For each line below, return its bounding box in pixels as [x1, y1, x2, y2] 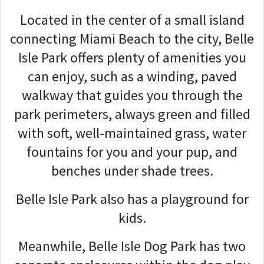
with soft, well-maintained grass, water [18, 123, 246, 142]
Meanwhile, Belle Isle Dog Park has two [18, 236, 246, 255]
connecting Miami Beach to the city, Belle [10, 29, 254, 48]
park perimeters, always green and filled [14, 104, 250, 123]
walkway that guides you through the [21, 85, 243, 104]
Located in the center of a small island [19, 10, 245, 29]
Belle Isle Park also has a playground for [15, 189, 249, 208]
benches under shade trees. [51, 161, 213, 180]
